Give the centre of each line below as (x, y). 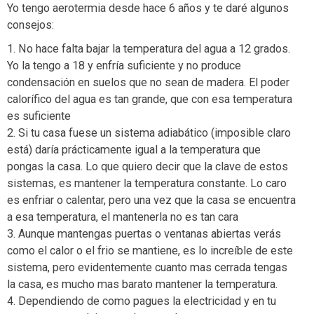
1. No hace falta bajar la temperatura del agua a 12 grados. (149, 49)
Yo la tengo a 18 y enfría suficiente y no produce (124, 66)
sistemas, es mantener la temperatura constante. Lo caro (147, 184)
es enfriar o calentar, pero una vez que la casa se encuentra (151, 200)
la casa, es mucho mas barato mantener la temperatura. (142, 285)
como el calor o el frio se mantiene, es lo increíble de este (150, 251)
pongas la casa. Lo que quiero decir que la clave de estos (148, 167)
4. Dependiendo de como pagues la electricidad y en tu (142, 301)
